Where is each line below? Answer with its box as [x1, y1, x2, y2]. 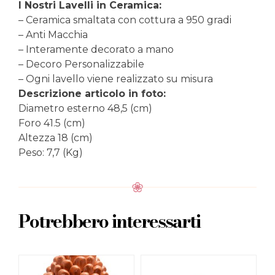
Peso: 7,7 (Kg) [18, 147, 83, 159]
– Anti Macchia [18, 29, 88, 41]
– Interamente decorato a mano [18, 44, 174, 56]
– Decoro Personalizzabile [18, 58, 144, 71]
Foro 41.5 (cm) [18, 117, 85, 130]
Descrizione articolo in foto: [18, 88, 166, 100]
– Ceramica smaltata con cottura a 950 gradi [18, 14, 231, 26]
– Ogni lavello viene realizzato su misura [18, 73, 213, 85]
